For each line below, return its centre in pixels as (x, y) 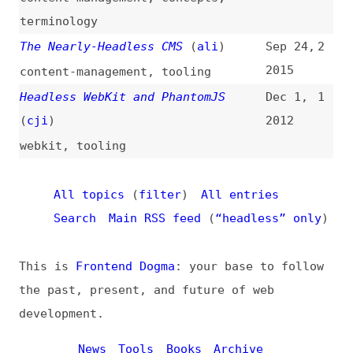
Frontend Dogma (114, 17)
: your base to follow (227, 17)
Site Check (103, 114)
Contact (93, 136)
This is (43, 17)
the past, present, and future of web (133, 39)
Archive (217, 93)
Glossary (172, 114)
